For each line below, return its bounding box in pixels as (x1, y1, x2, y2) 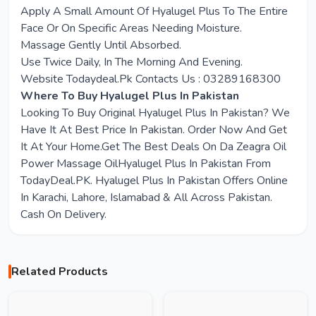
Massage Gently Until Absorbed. (20, 37, 181, 53)
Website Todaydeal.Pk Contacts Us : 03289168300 (20, 71, 281, 87)
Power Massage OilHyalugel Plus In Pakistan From (20, 156, 271, 171)
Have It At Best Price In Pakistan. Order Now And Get (20, 122, 287, 138)
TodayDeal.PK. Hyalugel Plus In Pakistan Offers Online (20, 173, 288, 188)
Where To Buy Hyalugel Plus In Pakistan (20, 88, 239, 104)
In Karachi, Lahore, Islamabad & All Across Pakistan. (20, 190, 272, 205)
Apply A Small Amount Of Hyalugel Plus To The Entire (20, 4, 288, 19)
